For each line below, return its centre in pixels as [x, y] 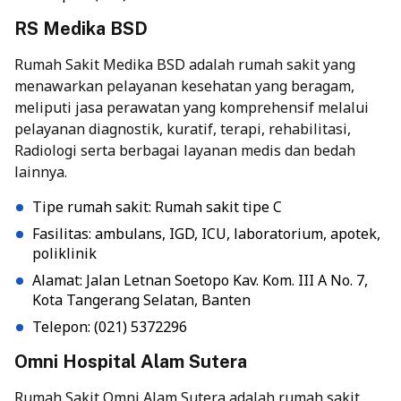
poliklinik [64, 254]
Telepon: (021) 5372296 [110, 327]
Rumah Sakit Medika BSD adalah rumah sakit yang [185, 65]
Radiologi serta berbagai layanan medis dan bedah [185, 151]
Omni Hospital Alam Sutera [131, 362]
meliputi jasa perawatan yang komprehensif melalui [192, 108]
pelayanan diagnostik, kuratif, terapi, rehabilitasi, [183, 129]
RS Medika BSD [81, 29]
